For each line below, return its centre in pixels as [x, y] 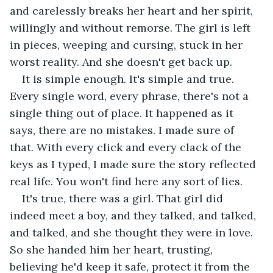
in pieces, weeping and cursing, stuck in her [128, 44]
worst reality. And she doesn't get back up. [121, 62]
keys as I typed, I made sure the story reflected [134, 164]
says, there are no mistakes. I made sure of [123, 130]
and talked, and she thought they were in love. [133, 232]
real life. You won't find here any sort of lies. [126, 181]
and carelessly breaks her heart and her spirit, [133, 10]
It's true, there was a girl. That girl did [124, 198]
